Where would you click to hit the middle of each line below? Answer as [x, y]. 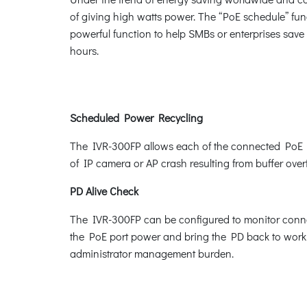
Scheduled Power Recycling [136, 117]
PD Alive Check [104, 191]
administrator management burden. [152, 253]
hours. [86, 50]
